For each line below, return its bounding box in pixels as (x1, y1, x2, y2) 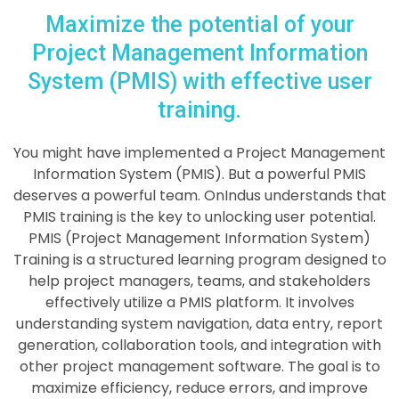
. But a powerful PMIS (222, 164, 366, 184)
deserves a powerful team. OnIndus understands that (12, 185, 387, 206)
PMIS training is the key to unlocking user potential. (23, 207, 376, 227)
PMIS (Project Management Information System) (28, 228, 370, 248)
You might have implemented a (13, 142, 236, 163)
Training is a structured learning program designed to (12, 249, 387, 270)
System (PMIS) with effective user (27, 69, 372, 94)
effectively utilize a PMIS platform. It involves (45, 292, 354, 313)
